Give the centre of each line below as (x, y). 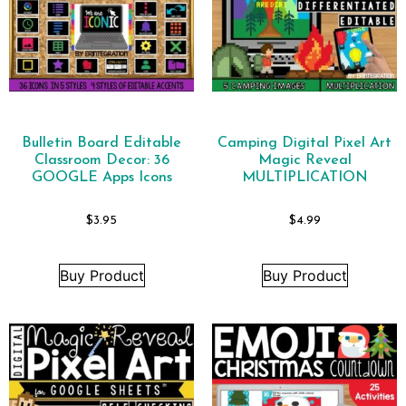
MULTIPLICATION (304, 177)
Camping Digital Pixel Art (304, 143)
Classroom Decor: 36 (101, 160)
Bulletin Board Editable (101, 143)
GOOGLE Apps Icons (101, 177)
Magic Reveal (304, 160)
